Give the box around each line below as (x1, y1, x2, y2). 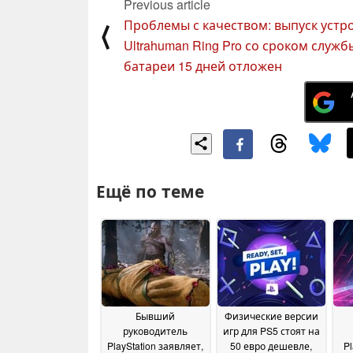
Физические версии (224, 309, 318, 323)
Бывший (136, 309, 175, 323)
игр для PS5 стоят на (222, 324, 320, 338)
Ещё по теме (96, 179, 204, 203)
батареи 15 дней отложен (124, 57, 282, 76)
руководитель (123, 324, 188, 338)
